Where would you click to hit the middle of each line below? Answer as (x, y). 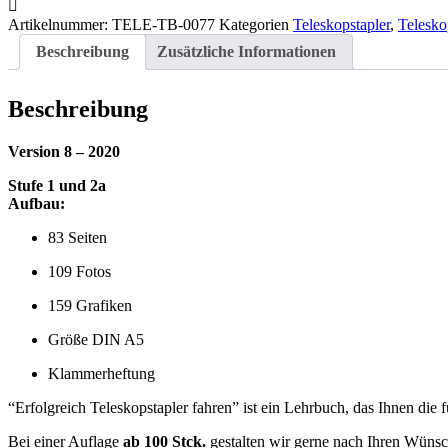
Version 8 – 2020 (64, 152)
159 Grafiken (90, 306)
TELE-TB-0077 (165, 25)
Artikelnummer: (60, 25)
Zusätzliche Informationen (246, 52)
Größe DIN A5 (96, 340)
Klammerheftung (101, 374)
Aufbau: (36, 204)
